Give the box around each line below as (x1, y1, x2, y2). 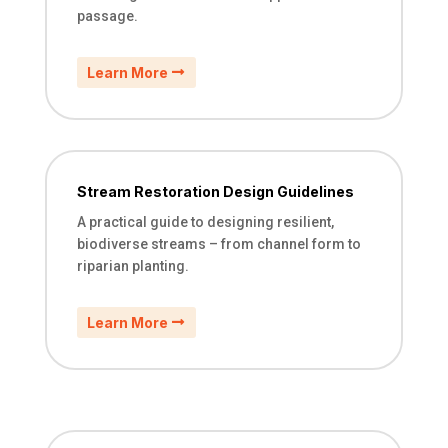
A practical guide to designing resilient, (76, 213, 334, 230)
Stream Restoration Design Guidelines (76, 182, 354, 200)
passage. (76, 7, 138, 24)
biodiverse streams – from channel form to (76, 235, 361, 252)
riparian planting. (76, 257, 189, 274)
